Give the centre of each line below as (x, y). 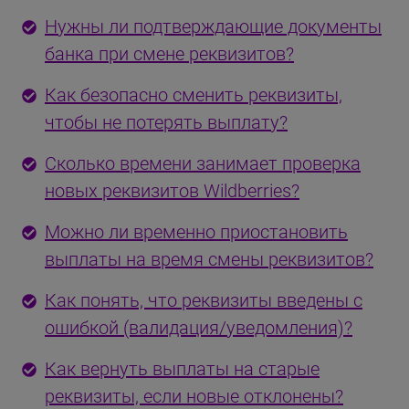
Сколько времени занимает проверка (203, 163)
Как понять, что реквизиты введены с (204, 300)
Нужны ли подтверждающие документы (213, 26)
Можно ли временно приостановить (196, 231)
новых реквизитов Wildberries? (172, 190)
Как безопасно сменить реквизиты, (194, 94)
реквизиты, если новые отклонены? (194, 396)
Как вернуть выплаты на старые (182, 368)
